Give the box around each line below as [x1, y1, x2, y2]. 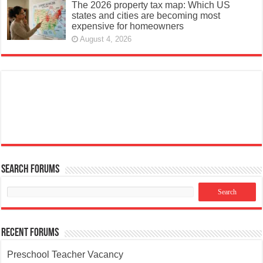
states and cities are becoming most [72, 10, 221, 21]
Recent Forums [1, 227, 59, 239]
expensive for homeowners [72, 21, 184, 31]
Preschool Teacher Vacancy [7, 249, 124, 259]
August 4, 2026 [80, 34, 132, 43]
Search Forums [1, 163, 60, 176]
